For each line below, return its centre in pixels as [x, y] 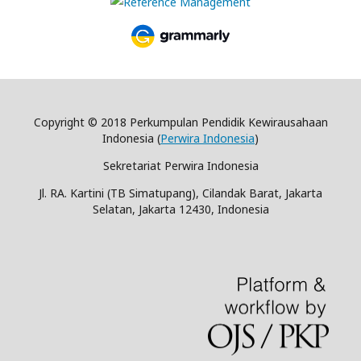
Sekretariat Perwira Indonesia [180, 165]
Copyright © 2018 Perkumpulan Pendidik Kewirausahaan [180, 122]
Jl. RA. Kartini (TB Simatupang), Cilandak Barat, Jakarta [180, 193]
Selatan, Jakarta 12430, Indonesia [180, 209]
